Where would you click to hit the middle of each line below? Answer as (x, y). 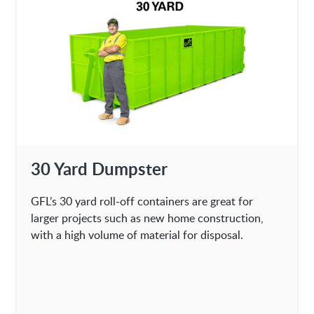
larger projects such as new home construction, (148, 218)
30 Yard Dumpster (100, 169)
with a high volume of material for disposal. (137, 235)
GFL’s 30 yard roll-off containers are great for (142, 202)
